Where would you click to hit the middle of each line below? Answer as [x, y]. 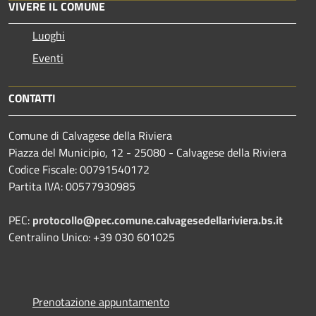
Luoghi [49, 35]
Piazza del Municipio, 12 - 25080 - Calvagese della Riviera [147, 152]
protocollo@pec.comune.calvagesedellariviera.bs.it [158, 220]
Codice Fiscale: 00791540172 [79, 169]
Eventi [48, 57]
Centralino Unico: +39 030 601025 [92, 237]
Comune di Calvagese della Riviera [90, 135]
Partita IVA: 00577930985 [72, 186]
